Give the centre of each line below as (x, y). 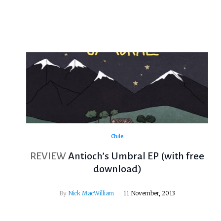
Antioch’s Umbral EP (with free (136, 156)
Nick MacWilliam (91, 193)
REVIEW (48, 156)
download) (117, 169)
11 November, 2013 (149, 193)
